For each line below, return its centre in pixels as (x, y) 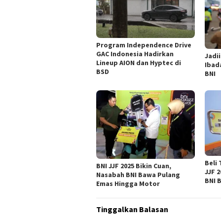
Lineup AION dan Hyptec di (139, 62)
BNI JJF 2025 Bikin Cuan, (134, 166)
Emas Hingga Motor (128, 183)
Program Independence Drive (144, 45)
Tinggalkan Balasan (132, 209)
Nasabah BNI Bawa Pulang (138, 174)
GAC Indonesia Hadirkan (135, 54)
